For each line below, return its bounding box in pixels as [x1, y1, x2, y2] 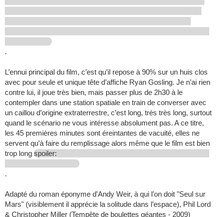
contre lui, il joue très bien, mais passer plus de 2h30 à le [5, 88, 183, 97]
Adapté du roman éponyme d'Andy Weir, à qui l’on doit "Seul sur [5, 190, 205, 199]
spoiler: [34, 149, 59, 158]
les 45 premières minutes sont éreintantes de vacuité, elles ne [5, 129, 200, 138]
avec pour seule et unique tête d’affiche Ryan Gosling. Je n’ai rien [5, 78, 210, 87]
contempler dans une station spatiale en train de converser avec [5, 98, 206, 107]
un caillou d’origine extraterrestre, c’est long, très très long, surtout [5, 108, 212, 117]
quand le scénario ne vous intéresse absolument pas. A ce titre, [5, 119, 204, 127]
